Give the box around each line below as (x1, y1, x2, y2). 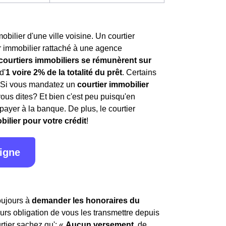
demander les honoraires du (32, 196, 140, 205)
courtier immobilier (77, 80, 149, 89)
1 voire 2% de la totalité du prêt (6, 68, 122, 77)
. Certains (122, 68, 156, 77)
